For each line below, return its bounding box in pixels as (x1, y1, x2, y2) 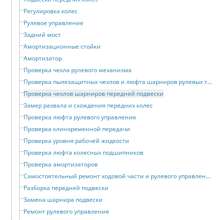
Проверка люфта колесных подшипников (24, 148, 143, 157)
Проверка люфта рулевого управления (24, 113, 136, 122)
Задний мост (24, 30, 61, 39)
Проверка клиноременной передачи (24, 125, 130, 134)
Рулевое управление (24, 19, 83, 27)
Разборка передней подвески (24, 184, 109, 192)
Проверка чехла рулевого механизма (24, 66, 132, 75)
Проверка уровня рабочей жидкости (24, 137, 129, 145)
